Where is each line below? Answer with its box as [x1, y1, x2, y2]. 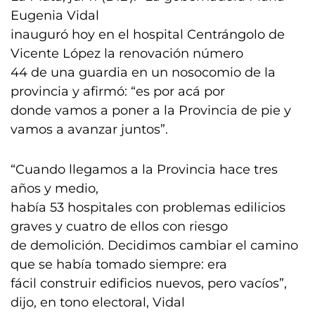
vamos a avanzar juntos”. [11, 122, 168, 137]
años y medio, [11, 181, 98, 196]
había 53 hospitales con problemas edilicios [11, 200, 285, 215]
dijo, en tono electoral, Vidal [11, 295, 185, 310]
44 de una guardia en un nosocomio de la [11, 65, 276, 80]
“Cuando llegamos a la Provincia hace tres [11, 162, 278, 177]
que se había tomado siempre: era [11, 257, 227, 272]
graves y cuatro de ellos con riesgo [11, 219, 228, 234]
